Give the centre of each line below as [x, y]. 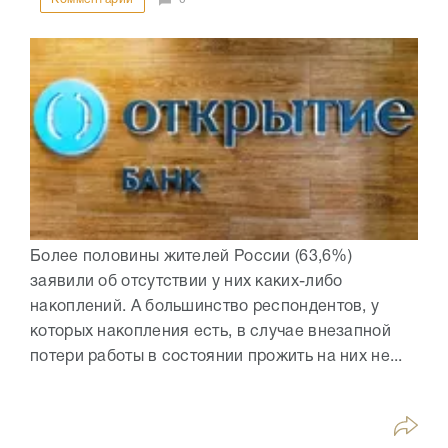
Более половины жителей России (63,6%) [191, 257]
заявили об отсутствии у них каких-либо [186, 282]
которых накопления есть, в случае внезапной [210, 332]
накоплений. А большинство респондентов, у [205, 307]
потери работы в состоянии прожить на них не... [216, 357]
